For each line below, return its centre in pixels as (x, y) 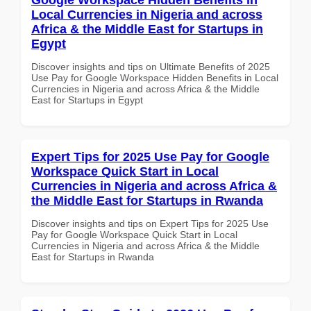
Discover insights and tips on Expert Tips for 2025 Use (150, 223)
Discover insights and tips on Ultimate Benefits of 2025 (151, 66)
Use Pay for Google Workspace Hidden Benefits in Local (155, 77)
